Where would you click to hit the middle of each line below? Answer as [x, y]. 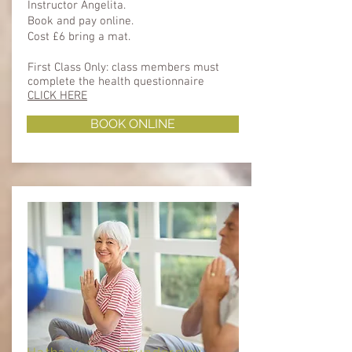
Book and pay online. [81, 21]
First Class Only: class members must [123, 67]
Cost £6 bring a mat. [79, 37]
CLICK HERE [57, 95]
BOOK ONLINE [133, 123]
